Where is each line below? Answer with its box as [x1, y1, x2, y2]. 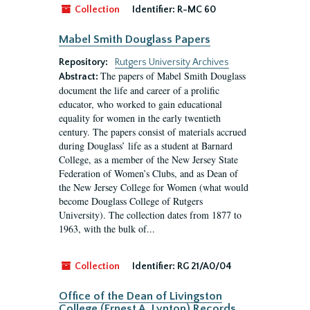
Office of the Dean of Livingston [59, 290, 222, 302]
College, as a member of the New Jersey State [59, 153, 238, 166]
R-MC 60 [177, 4, 216, 15]
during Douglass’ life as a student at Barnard [59, 139, 232, 152]
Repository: [59, 57, 110, 68]
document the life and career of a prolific [59, 84, 219, 97]
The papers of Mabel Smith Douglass [100, 69, 246, 82]
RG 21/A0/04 [177, 261, 232, 272]
